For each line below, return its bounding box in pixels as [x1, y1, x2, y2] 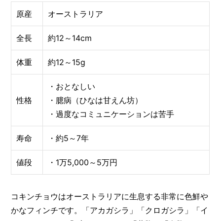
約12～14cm [48, 33, 92, 43]
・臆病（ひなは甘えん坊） [48, 95, 143, 105]
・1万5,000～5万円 [48, 157, 118, 167]
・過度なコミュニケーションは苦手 [48, 109, 175, 119]
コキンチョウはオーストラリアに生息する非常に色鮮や [11, 191, 209, 201]
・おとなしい [48, 81, 96, 91]
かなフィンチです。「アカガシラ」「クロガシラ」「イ [11, 205, 209, 215]
